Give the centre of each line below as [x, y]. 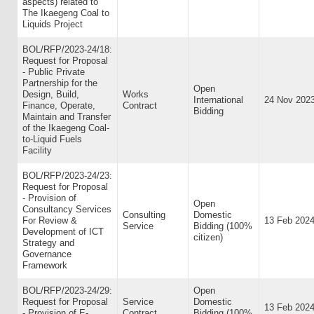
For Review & [50, 220]
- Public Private [54, 72]
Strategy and [48, 243]
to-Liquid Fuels [52, 139]
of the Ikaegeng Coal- [66, 128]
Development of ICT [63, 232]
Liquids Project [53, 24]
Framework [45, 265]
